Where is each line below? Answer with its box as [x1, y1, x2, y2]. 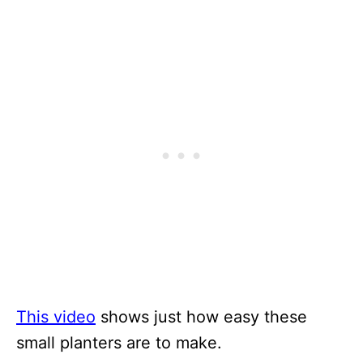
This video [16, 307, 96, 327]
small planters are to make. [16, 333, 222, 353]
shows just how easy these [96, 307, 307, 327]
